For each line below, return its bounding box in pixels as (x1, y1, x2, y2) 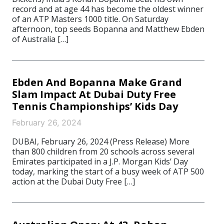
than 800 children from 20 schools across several (12, 146, 194, 157)
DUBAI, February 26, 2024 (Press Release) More (12, 136, 189, 147)
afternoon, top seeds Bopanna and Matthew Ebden (12, 23, 204, 34)
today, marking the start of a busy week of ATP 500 (12, 166, 204, 177)
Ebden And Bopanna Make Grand (12, 75, 182, 89)
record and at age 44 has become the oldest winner (12, 3, 203, 14)
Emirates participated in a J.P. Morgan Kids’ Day (12, 156, 188, 167)
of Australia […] (12, 33, 68, 44)
